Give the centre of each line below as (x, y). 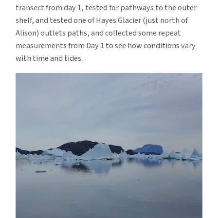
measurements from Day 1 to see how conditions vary (106, 46)
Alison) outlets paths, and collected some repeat (98, 33)
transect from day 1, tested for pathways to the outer (106, 8)
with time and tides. (49, 59)
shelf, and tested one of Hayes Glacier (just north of (102, 21)
